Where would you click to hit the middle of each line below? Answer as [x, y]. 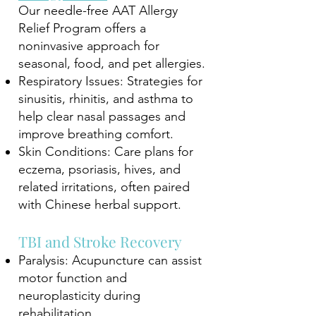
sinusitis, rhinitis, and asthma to [106, 99]
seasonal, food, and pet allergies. [112, 63]
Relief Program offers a [82, 28]
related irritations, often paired [104, 187]
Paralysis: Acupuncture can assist [110, 260]
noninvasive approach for [89, 46]
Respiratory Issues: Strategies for [110, 81]
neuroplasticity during [79, 296]
